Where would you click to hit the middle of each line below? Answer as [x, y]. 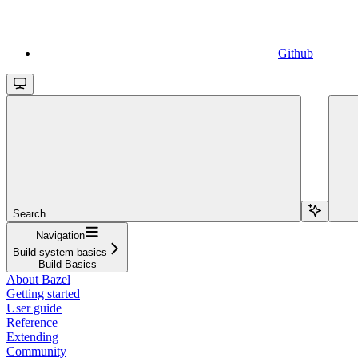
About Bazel [38, 279]
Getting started [43, 293]
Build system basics [60, 252]
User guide [34, 308]
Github [296, 53]
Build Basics [67, 264]
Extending [32, 336]
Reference [32, 322]
